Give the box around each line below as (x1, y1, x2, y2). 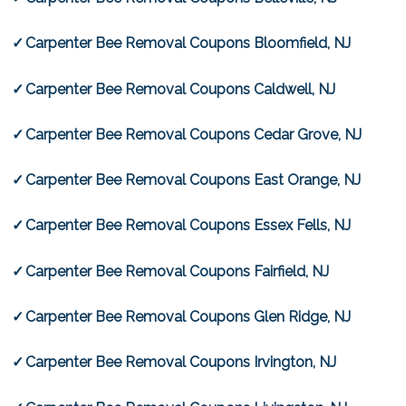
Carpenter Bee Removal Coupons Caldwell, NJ (25, 80, 336, 98)
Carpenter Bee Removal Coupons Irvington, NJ (25, 353, 337, 372)
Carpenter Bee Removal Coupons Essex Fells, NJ (25, 217, 352, 235)
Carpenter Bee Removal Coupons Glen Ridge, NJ (25, 308, 352, 326)
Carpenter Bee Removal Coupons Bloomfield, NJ (25, 34, 352, 53)
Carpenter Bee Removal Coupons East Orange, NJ (25, 171, 362, 189)
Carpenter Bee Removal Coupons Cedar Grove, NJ (25, 125, 362, 143)
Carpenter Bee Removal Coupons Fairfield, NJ (25, 262, 330, 280)
